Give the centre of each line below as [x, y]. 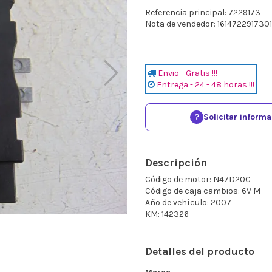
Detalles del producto [200, 251]
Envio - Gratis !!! [188, 73]
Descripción [176, 162]
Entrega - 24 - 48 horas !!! [206, 84]
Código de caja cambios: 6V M [203, 191]
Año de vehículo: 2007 [188, 202]
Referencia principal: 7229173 [203, 12]
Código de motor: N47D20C [198, 179]
